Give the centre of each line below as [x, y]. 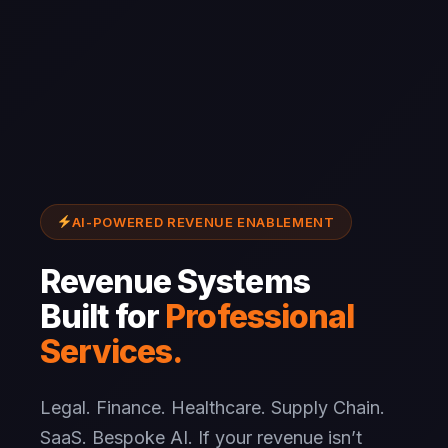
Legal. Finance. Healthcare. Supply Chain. [212, 407]
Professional [259, 316]
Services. [111, 351]
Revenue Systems [175, 281]
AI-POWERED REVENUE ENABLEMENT [203, 222]
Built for [103, 316]
